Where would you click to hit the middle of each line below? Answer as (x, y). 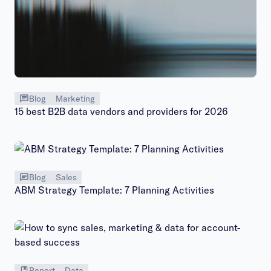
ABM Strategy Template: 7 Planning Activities (114, 190)
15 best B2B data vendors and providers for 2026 (121, 111)
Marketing (75, 98)
